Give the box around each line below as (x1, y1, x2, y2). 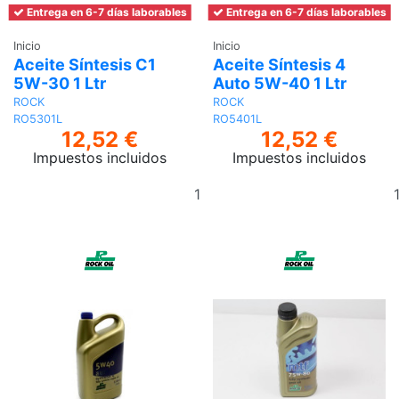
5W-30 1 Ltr (13, 74, 106, 94)
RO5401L (213, 111, 262, 126)
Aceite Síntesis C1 (13, 55, 156, 75)
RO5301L (13, 111, 62, 126)
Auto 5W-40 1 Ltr (213, 74, 346, 94)
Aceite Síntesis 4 (213, 55, 346, 75)
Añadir (227, 175, 272, 193)
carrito (227, 217, 272, 236)
